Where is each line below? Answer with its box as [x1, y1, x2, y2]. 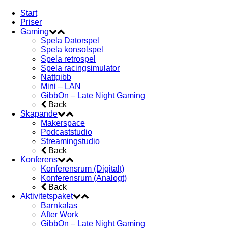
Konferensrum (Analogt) [41, 173, 127, 182]
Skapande [20, 109, 58, 118]
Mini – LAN [41, 81, 81, 91]
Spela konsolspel [41, 45, 103, 54]
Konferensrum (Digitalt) [41, 164, 124, 173]
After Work [41, 210, 78, 219]
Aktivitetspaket [20, 191, 73, 201]
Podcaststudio [41, 127, 92, 136]
